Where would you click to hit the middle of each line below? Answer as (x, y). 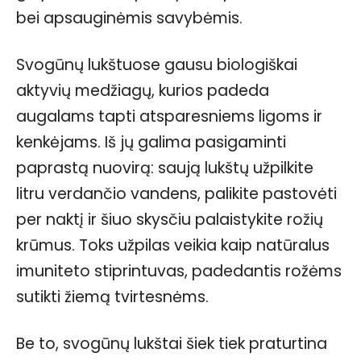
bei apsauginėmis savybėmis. (129, 18)
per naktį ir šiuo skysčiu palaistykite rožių (170, 219)
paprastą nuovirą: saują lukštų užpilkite (165, 168)
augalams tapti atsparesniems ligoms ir (169, 116)
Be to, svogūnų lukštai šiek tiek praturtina (172, 343)
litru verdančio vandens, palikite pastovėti (176, 193)
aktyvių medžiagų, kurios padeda (143, 90)
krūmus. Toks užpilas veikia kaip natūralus (173, 245)
